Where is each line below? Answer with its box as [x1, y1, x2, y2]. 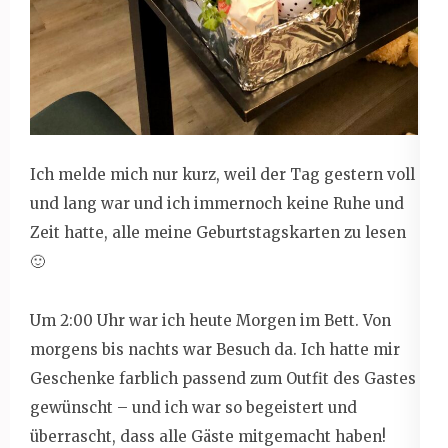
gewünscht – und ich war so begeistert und [30, 397, 357, 417]
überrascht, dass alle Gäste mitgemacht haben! [30, 426, 386, 446]
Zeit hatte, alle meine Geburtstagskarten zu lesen [30, 222, 406, 242]
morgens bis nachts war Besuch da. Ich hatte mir [30, 339, 400, 359]
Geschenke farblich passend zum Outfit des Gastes [30, 368, 416, 388]
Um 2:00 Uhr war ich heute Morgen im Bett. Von [30, 310, 391, 330]
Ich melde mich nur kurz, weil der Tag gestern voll [30, 164, 415, 184]
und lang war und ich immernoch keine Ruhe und [30, 193, 404, 213]
